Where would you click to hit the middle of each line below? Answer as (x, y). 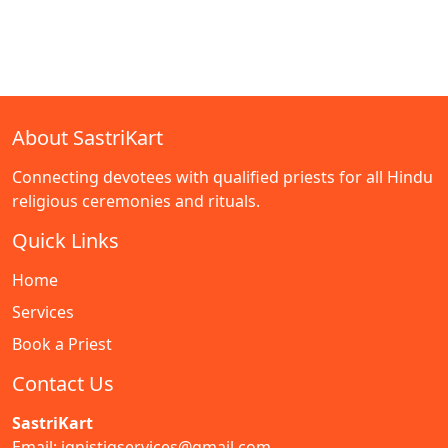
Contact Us (63, 383)
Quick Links (65, 240)
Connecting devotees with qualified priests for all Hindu (222, 177)
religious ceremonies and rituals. (136, 201)
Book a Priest (62, 344)
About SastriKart (87, 137)
